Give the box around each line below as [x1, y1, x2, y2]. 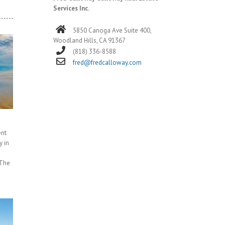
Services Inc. [53, 4, 89, 13]
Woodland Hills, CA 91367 [53, 36, 126, 45]
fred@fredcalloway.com [73, 58, 142, 67]
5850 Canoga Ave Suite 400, [73, 26, 151, 35]
